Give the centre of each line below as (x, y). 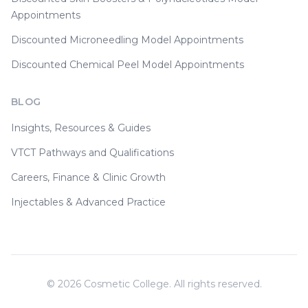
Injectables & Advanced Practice (88, 202)
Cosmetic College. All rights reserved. (171, 284)
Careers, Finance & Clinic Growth (88, 178)
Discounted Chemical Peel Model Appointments (128, 65)
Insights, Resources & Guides (81, 128)
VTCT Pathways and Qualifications (92, 153)
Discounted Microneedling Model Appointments (127, 40)
